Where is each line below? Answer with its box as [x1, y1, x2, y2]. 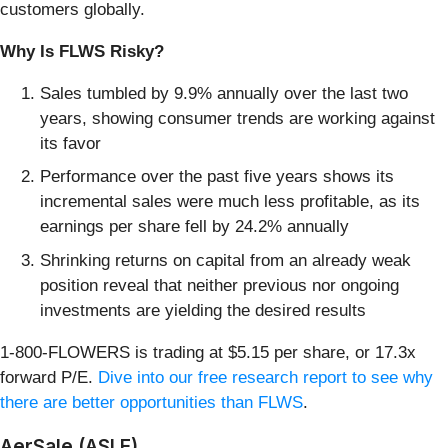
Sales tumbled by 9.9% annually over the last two [40, 83, 408, 103]
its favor [40, 133, 101, 153]
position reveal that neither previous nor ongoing [40, 275, 399, 295]
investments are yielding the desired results [40, 300, 366, 320]
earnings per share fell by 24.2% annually [40, 217, 349, 237]
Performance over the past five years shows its [40, 167, 394, 187]
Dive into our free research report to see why [98, 367, 433, 387]
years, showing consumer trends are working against [40, 108, 435, 128]
